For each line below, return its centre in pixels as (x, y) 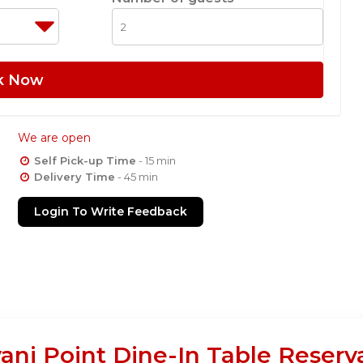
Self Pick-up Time (85, 160)
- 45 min (137, 176)
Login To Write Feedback (111, 211)
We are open (55, 137)
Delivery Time (75, 176)
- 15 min (156, 160)
